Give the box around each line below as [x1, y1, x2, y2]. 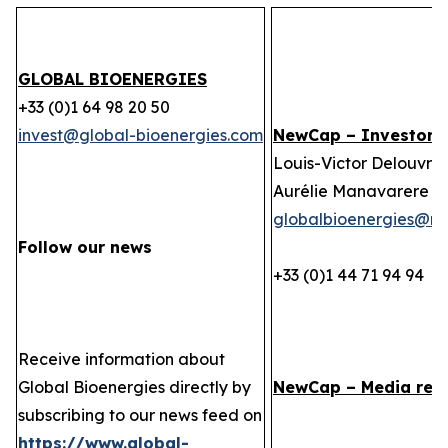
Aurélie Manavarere [273, 181, 429, 201]
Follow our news [18, 237, 152, 257]
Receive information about [18, 349, 225, 369]
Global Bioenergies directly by [18, 377, 251, 397]
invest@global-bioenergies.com [18, 125, 263, 145]
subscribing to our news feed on [18, 405, 262, 425]
